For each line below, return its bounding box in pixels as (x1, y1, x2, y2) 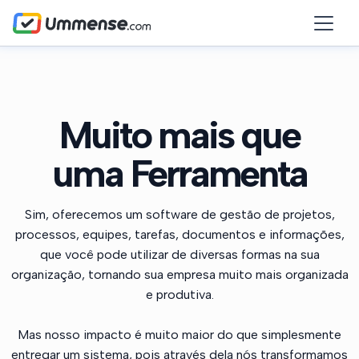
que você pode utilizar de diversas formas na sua (39, 247, 320, 262)
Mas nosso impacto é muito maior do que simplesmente (18, 327, 341, 342)
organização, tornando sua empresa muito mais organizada (10, 267, 349, 282)
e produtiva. (145, 287, 214, 302)
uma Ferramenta (52, 150, 307, 196)
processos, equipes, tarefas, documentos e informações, (14, 227, 345, 242)
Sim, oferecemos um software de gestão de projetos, (24, 207, 335, 222)
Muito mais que (59, 111, 300, 158)
